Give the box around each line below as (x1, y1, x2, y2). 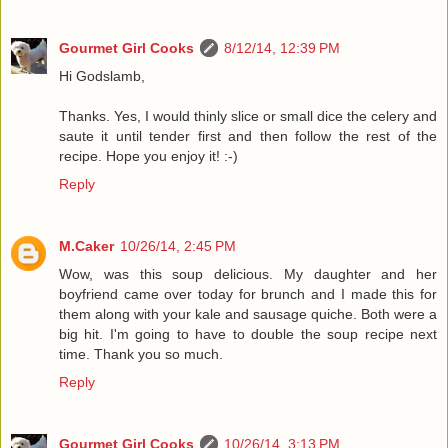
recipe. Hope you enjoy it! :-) (59, 148, 238, 165)
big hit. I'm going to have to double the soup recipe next (59, 326, 437, 343)
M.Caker (59, 238, 114, 255)
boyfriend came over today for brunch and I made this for (59, 286, 437, 303)
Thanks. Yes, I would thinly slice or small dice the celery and (59, 108, 437, 125)
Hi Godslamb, (59, 68, 145, 85)
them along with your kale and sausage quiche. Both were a (59, 306, 437, 323)
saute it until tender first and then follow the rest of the (59, 128, 437, 145)
